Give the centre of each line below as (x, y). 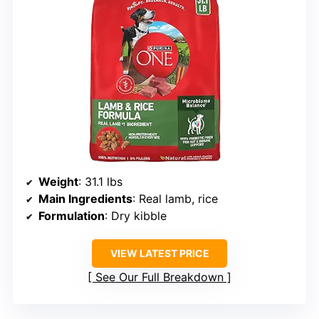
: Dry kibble (136, 216)
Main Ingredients (85, 199)
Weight (58, 182)
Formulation (72, 216)
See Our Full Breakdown (159, 277)
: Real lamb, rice (175, 199)
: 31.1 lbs (100, 182)
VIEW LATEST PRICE (159, 253)
